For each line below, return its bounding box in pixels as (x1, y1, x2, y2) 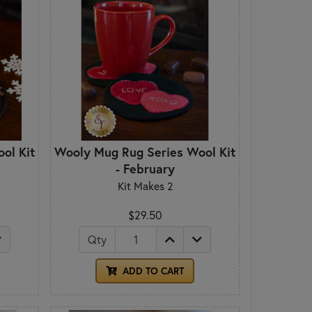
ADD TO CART (120, 265, 184, 278)
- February (115, 160, 175, 178)
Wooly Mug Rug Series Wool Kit (54, 143, 235, 161)
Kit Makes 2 (117, 179, 173, 194)
